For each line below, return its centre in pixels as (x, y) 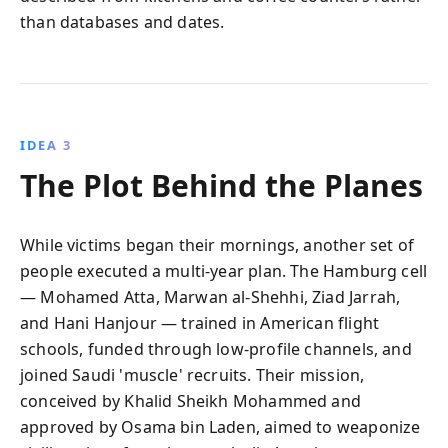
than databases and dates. (122, 21)
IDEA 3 (46, 144)
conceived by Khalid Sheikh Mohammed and (191, 400)
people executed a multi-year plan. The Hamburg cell (224, 270)
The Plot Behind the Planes (221, 185)
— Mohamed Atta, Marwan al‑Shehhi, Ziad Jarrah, (210, 296)
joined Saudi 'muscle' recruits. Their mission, (192, 374)
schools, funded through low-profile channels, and (216, 348)
